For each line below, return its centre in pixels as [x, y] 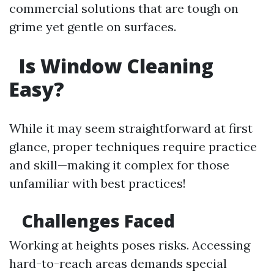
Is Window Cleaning [114, 66]
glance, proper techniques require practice [133, 146]
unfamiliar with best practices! [98, 183]
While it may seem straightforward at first [131, 128]
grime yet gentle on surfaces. [93, 27]
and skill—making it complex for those [119, 165]
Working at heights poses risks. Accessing [130, 245]
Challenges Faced [96, 221]
